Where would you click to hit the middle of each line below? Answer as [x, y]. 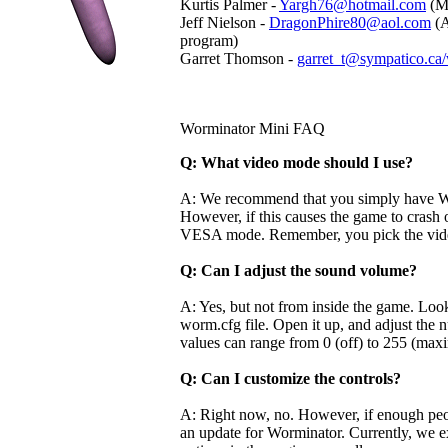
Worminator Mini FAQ [252, 128]
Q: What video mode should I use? [296, 162]
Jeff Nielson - [224, 22]
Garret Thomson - [238, 58]
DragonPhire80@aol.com [350, 22]
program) [209, 40]
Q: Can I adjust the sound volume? [298, 270]
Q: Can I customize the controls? [290, 378]
